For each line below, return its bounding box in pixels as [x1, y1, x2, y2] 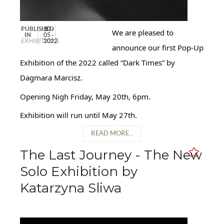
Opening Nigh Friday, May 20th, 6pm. [20, 91, 150, 101]
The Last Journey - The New [20, 147, 202, 163]
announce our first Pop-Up [112, 42, 203, 53]
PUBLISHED [20, 25, 54, 32]
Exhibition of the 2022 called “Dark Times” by [20, 57, 175, 68]
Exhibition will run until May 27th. [20, 110, 137, 120]
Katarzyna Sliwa [20, 180, 121, 196]
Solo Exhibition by [20, 163, 137, 180]
